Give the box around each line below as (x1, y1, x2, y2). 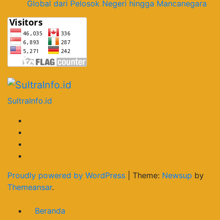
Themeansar (7, 182, 52, 192)
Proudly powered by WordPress (7, 170, 128, 181)
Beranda (35, 206, 65, 216)
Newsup (162, 170, 192, 181)
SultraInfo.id (7, 96, 52, 106)
